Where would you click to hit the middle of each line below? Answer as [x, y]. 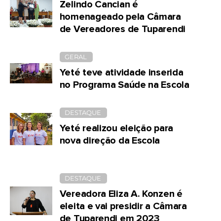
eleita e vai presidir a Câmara [123, 206]
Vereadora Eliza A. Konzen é [121, 194]
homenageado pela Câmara [120, 17]
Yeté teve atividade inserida [121, 72]
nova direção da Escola [110, 140]
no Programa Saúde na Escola [124, 85]
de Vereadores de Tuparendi [122, 29]
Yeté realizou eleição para [116, 128]
